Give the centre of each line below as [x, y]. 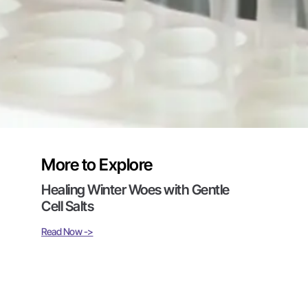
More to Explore [97, 164]
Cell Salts [67, 206]
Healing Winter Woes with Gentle [135, 189]
